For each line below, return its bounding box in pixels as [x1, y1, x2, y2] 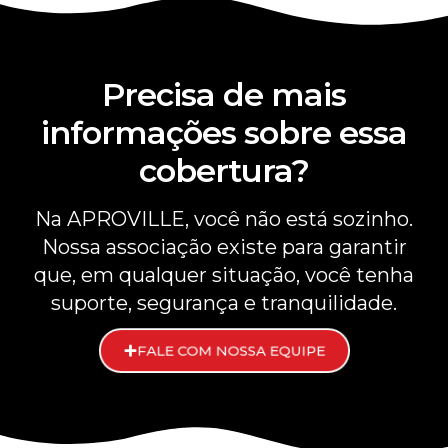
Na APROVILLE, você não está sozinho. [35, 206, 413, 231]
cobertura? [139, 150, 309, 190]
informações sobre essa [41, 112, 407, 152]
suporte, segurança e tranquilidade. [51, 290, 397, 315]
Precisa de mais [102, 74, 346, 114]
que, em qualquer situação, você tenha [34, 262, 414, 287]
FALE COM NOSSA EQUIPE [128, 331, 335, 351]
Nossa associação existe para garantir [41, 234, 407, 259]
